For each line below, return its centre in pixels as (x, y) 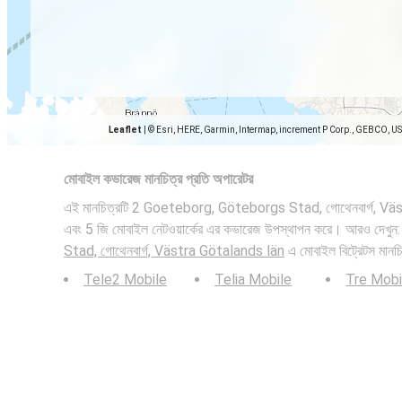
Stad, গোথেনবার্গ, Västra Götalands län (174, 251)
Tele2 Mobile (125, 280)
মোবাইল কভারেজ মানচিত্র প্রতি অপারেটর (158, 179)
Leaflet (125, 130)
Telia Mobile (253, 280)
